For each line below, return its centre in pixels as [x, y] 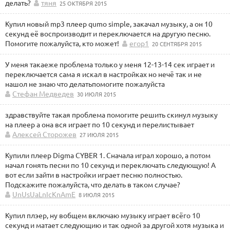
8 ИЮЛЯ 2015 [97, 195]
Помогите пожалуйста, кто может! [62, 43]
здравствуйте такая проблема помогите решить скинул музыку [111, 114]
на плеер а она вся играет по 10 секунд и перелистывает [100, 124]
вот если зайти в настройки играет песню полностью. [94, 175]
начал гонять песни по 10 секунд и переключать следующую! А [110, 165]
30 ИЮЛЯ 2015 [97, 94]
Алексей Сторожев [44, 134]
